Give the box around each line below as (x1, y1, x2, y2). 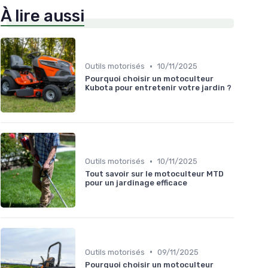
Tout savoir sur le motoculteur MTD (85, 169, 224, 179)
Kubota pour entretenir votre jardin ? (85, 83, 232, 93)
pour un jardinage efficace (85, 178, 187, 188)
